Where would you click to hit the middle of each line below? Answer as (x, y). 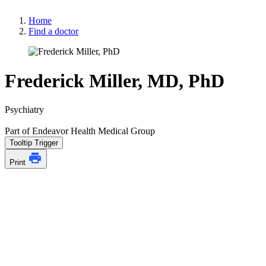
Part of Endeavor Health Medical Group (80, 131)
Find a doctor (53, 31)
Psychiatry (24, 110)
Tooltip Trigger (34, 143)
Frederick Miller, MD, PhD (115, 80)
